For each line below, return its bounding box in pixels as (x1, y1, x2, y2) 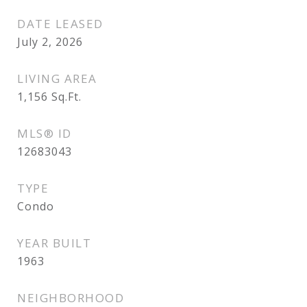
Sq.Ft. (51, 89, 82, 104)
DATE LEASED (17, 16, 103, 32)
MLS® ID (17, 125, 72, 141)
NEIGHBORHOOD (17, 290, 124, 306)
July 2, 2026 (17, 34, 83, 49)
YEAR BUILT (17, 235, 91, 251)
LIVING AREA (17, 71, 97, 86)
